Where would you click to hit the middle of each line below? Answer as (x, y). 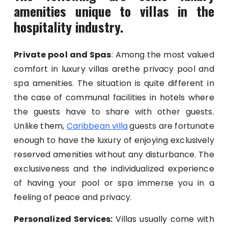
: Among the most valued (163, 55)
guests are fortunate (172, 126)
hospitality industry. (69, 27)
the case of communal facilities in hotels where (114, 98)
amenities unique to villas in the (114, 11)
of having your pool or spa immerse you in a (114, 183)
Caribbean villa (97, 126)
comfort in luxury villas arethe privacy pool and (114, 69)
